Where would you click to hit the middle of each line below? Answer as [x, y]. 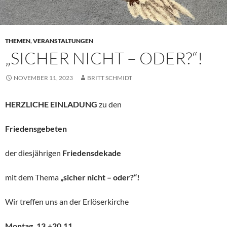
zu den [109, 104]
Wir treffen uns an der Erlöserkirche [67, 201]
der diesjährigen [34, 153]
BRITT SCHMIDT [110, 78]
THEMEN [18, 41]
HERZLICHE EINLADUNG [51, 104]
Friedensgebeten [36, 128]
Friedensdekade [92, 153]
